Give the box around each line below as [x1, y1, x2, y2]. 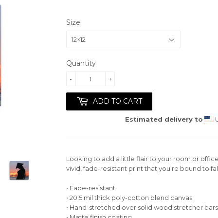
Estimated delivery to [125, 115, 203, 123]
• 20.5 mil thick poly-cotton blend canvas [66, 193, 192, 201]
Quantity [66, 58, 96, 68]
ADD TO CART [93, 96, 142, 106]
